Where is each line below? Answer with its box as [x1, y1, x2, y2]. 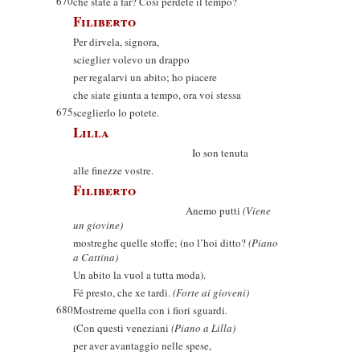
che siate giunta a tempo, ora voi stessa [73, 88, 241, 102]
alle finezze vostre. [73, 163, 153, 178]
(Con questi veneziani [73, 321, 171, 335]
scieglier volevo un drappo [73, 52, 190, 67]
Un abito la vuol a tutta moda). [73, 268, 206, 282]
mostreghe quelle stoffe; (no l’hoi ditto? [73, 235, 248, 250]
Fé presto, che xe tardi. [73, 285, 173, 300]
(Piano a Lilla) [171, 321, 235, 335]
